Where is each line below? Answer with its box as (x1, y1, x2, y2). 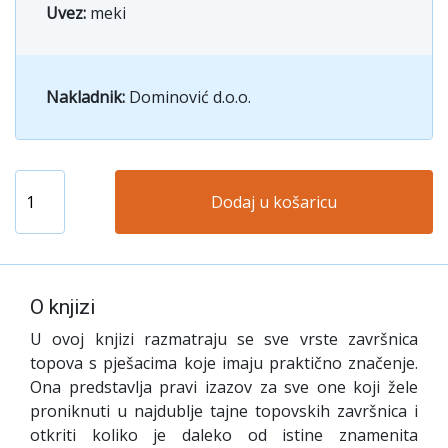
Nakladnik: (46, 85, 129, 108)
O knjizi (30, 294, 95, 319)
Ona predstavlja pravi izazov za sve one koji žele (30, 375, 418, 398)
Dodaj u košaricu (211, 190, 337, 213)
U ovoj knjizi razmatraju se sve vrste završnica (30, 327, 418, 350)
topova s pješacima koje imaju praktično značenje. (30, 351, 418, 374)
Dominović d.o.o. (129, 85, 251, 108)
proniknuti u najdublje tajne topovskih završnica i (30, 399, 418, 422)
